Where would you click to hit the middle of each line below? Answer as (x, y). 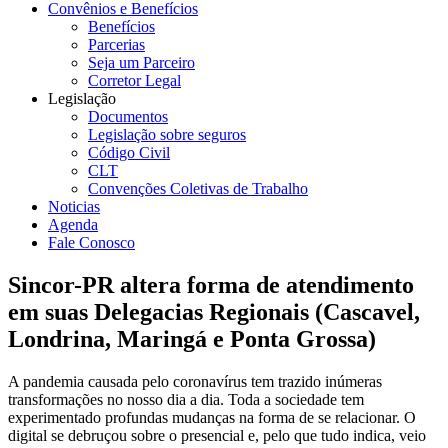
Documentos (128, 116)
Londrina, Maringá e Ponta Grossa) (192, 338)
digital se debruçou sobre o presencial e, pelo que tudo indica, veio (217, 435)
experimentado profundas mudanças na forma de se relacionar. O (212, 417)
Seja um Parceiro (141, 62)
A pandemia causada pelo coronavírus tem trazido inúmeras (195, 381)
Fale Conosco (91, 242)
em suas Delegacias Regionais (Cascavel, (214, 311)
